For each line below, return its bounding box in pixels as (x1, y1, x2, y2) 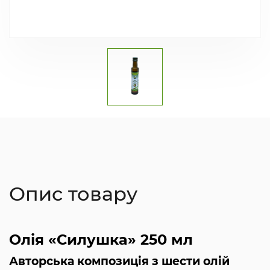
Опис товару (9, 182, 137, 206)
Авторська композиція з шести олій (9, 254, 230, 269)
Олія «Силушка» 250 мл (9, 231, 193, 249)
